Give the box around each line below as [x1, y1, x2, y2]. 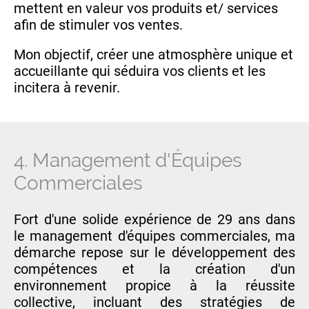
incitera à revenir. [14, 79, 120, 97]
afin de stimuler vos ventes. [14, 17, 183, 34]
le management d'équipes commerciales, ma [14, 228, 295, 245]
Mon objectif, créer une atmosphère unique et [14, 46, 293, 63]
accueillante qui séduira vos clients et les [14, 63, 266, 80]
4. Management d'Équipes [14, 149, 242, 172]
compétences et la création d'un [14, 261, 295, 278]
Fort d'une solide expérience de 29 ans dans [14, 211, 295, 228]
